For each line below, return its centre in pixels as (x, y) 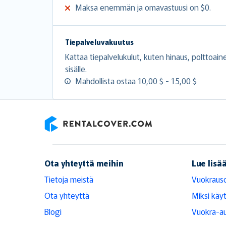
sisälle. (76, 68)
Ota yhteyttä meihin (84, 163)
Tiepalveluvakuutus (99, 42)
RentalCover (65, 137)
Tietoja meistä (69, 179)
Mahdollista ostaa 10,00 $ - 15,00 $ (136, 80)
